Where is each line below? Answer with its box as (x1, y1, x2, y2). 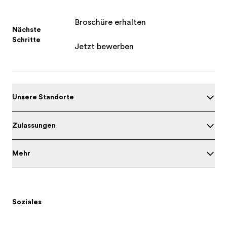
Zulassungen (12, 121, 56, 129)
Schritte (12, 35, 41, 44)
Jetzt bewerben (74, 42, 134, 51)
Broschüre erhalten (74, 18, 146, 27)
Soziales (12, 197, 42, 206)
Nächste (12, 25, 41, 33)
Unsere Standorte (12, 93, 74, 101)
